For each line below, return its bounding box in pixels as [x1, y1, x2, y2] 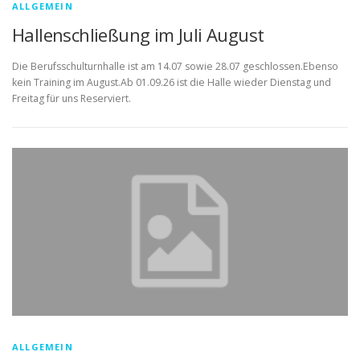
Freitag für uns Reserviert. [12, 92, 131, 106]
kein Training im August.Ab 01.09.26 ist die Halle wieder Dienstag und [12, 76, 331, 90]
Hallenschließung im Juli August [12, 22, 264, 47]
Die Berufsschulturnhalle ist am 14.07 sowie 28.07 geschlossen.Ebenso [12, 59, 338, 74]
